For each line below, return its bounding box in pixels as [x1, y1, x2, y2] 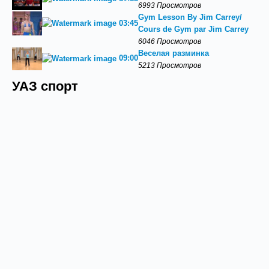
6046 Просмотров [138, 37, 201, 45]
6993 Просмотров [138, 1, 201, 9]
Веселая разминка [138, 49, 209, 58]
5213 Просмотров [138, 61, 201, 69]
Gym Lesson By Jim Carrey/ [138, 13, 242, 22]
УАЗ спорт [12, 79, 78, 94]
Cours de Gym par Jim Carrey [138, 25, 249, 34]
